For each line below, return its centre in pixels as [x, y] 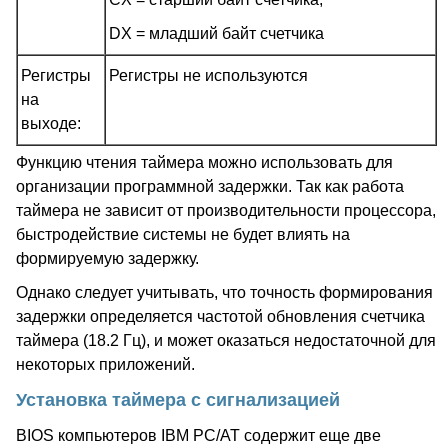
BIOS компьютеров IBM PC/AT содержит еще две [198, 435]
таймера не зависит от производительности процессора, [226, 210]
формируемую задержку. [107, 258]
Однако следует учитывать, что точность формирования [224, 292]
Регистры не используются [208, 75]
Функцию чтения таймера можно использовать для [204, 162]
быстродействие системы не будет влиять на [183, 234]
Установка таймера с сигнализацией [178, 400]
